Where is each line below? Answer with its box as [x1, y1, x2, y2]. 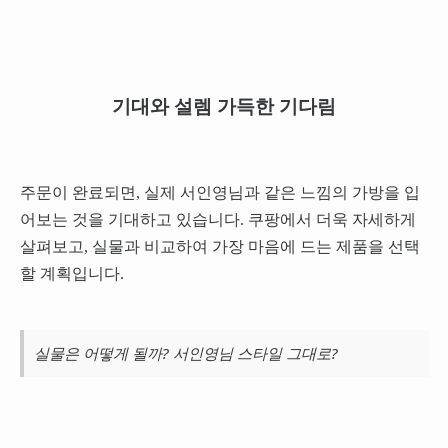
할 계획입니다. [19, 264, 124, 282]
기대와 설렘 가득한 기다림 [112, 95, 336, 117]
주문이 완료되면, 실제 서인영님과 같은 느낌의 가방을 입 [19, 183, 420, 201]
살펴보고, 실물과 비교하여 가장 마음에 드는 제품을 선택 [19, 237, 420, 255]
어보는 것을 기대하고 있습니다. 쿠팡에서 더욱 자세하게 [19, 210, 416, 228]
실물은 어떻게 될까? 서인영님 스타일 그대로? [33, 342, 338, 363]
